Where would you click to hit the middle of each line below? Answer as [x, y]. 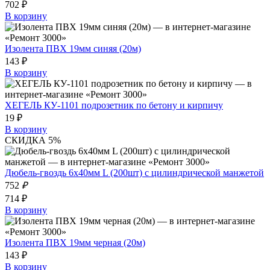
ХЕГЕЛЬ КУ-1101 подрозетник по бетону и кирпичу [114, 105]
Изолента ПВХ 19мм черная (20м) [75, 242]
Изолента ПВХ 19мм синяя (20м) [73, 48]
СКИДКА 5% [33, 140]
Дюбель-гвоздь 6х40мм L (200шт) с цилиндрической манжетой [134, 172]
